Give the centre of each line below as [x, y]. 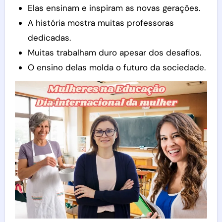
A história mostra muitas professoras [101, 23]
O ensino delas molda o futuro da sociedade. [116, 67]
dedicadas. [49, 38]
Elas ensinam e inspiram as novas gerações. [114, 8]
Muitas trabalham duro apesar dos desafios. [114, 53]
